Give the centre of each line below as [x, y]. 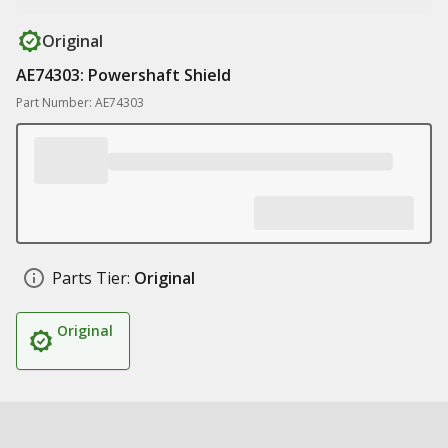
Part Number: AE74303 [80, 102]
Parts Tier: [91, 278]
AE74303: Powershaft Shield [123, 75]
